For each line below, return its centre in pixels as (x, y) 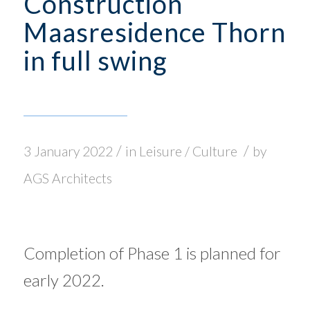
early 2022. (64, 280)
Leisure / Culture (188, 151)
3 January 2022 (68, 151)
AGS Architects (67, 178)
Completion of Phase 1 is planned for (152, 253)
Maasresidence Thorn (154, 32)
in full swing (95, 60)
